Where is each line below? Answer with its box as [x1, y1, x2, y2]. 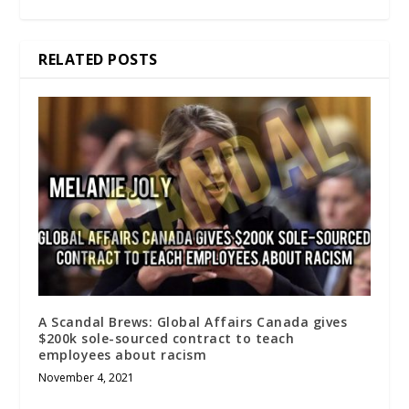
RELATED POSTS [38, 48, 158, 69]
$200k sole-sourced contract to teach [38, 329, 295, 347]
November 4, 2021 [38, 369, 135, 385]
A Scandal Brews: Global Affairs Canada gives [38, 312, 348, 330]
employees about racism [38, 345, 207, 363]
